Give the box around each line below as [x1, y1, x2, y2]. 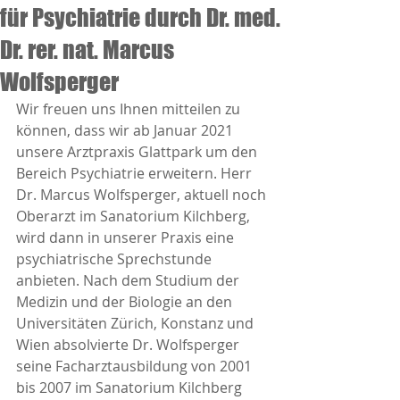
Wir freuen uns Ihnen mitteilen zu [16, 99, 244, 119]
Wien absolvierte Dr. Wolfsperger [16, 335, 243, 354]
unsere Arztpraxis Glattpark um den [16, 142, 261, 162]
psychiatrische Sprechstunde [16, 249, 215, 269]
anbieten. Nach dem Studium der [16, 271, 243, 290]
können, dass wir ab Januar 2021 [16, 121, 237, 140]
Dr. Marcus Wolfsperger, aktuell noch [16, 185, 270, 204]
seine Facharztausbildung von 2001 [16, 356, 255, 376]
